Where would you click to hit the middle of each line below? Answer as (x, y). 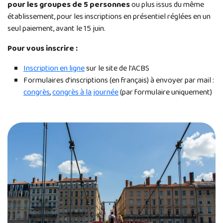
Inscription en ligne (54, 68)
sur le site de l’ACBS (117, 68)
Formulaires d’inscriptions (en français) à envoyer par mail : (119, 80)
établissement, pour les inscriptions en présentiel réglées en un (109, 16)
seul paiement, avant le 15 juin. (56, 28)
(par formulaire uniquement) (165, 92)
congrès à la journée (85, 92)
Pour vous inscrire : (43, 48)
